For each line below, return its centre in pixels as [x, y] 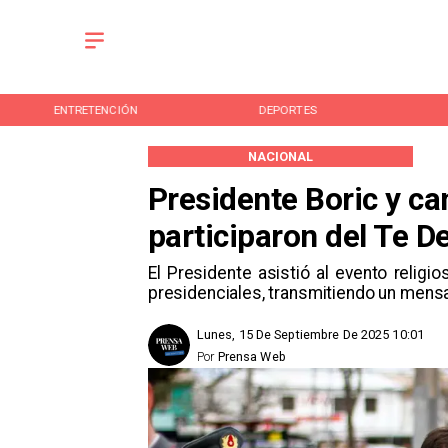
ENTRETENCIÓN [95, 109]
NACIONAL [280, 156]
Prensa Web [251, 357]
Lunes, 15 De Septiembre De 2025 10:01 [310, 335]
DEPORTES [287, 109]
